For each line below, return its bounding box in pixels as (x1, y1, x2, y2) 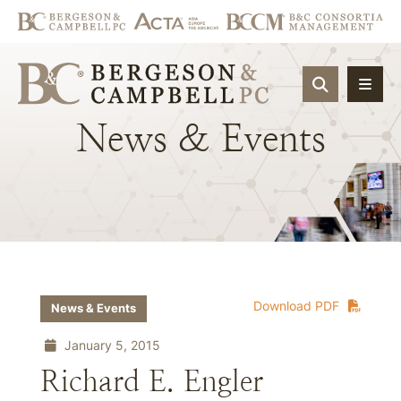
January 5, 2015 (61, 337, 160, 353)
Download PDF (253, 298, 339, 313)
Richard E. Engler (40, 365, 263, 397)
